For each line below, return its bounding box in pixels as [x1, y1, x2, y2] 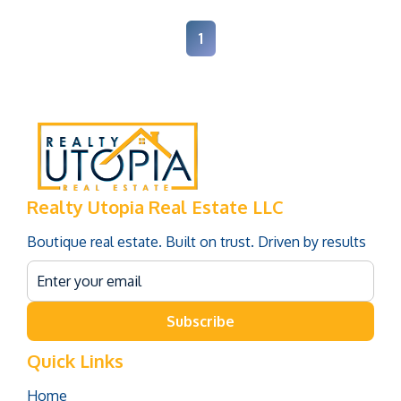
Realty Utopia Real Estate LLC [27, 194, 284, 218]
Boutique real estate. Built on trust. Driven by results [27, 232, 366, 251]
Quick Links [27, 348, 124, 372]
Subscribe [166, 311, 235, 330]
